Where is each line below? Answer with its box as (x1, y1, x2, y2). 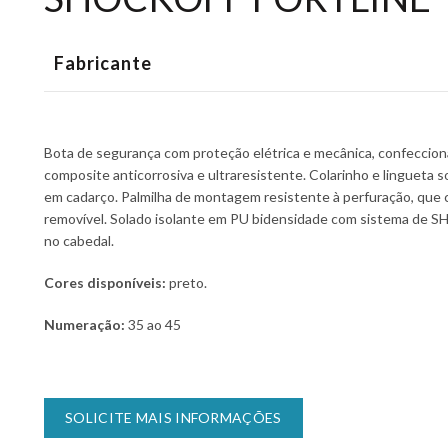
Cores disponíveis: (44, 274, 166, 291)
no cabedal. (44, 232, 114, 249)
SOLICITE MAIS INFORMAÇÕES (65, 409, 282, 426)
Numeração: (44, 316, 128, 333)
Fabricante (54, 52, 152, 74)
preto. (166, 274, 207, 291)
